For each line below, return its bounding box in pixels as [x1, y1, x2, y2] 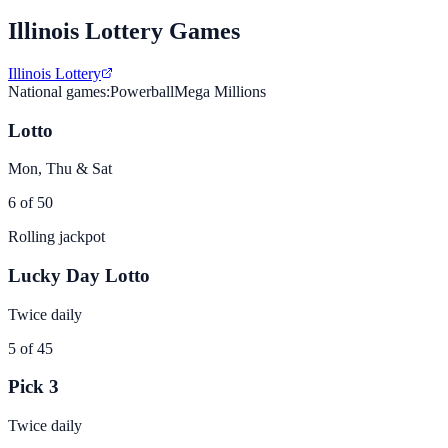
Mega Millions [174, 82, 266, 100]
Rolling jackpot [8, 228, 105, 246]
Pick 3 [8, 376, 59, 398]
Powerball [110, 82, 174, 100]
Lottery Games [79, 17, 240, 44]
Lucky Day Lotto [8, 264, 150, 286]
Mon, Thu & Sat [8, 160, 112, 178]
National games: [8, 82, 110, 100]
